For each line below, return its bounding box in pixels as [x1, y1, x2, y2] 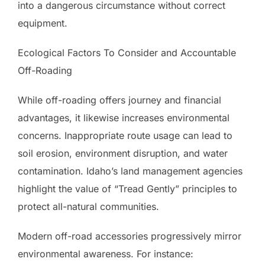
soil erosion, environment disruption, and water [18, 147, 228, 160]
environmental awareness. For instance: [18, 248, 193, 260]
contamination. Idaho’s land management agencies [18, 165, 243, 177]
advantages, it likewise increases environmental [18, 112, 230, 124]
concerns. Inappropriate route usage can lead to [18, 130, 232, 142]
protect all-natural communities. [18, 201, 159, 213]
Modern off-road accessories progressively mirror [18, 230, 241, 243]
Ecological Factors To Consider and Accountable [18, 47, 236, 59]
